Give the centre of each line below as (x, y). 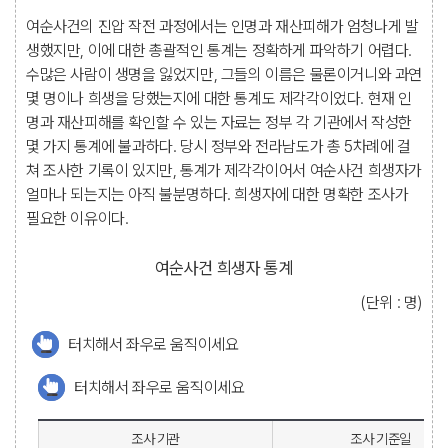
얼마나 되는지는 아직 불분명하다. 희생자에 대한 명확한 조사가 (217, 194)
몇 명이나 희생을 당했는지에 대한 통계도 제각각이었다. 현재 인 (219, 98)
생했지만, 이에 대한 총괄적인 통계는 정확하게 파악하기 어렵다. (219, 50)
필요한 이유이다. (77, 218)
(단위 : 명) (391, 302)
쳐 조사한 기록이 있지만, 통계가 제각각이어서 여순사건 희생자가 (224, 170)
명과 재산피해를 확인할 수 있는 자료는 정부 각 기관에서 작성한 (219, 122)
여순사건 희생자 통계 (224, 268)
